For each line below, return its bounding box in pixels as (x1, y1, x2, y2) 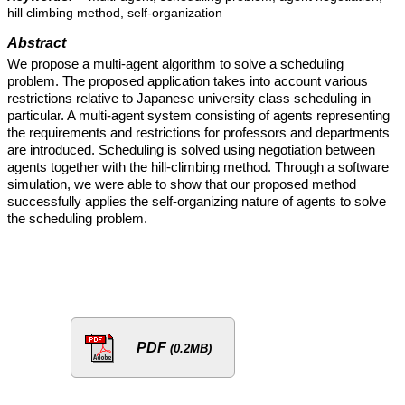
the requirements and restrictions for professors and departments (7, 125, 390, 140)
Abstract (7, 35, 66, 51)
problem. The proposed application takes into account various (7, 73, 368, 89)
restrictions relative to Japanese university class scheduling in (7, 90, 371, 106)
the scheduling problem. (7, 211, 147, 226)
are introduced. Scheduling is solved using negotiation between (7, 142, 375, 157)
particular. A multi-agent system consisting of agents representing (7, 108, 390, 123)
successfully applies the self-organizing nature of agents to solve (7, 193, 386, 209)
